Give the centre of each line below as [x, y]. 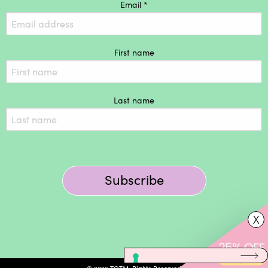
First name [134, 53]
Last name [134, 100]
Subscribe [134, 180]
